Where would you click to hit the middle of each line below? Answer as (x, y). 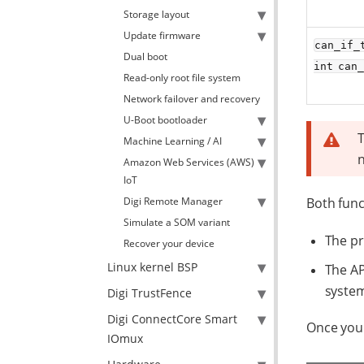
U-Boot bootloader (165, 120)
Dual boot (145, 56)
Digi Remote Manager (173, 201)
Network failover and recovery (192, 99)
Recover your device (169, 243)
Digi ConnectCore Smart (172, 319)
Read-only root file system (182, 78)
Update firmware (162, 35)
